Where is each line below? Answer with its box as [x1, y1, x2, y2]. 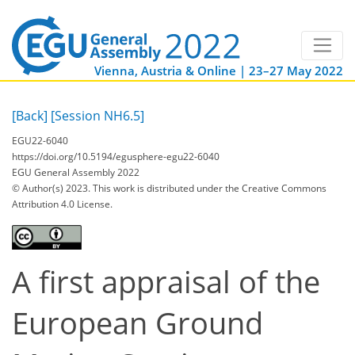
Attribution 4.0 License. [12, 197, 113, 211]
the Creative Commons [225, 181, 326, 195]
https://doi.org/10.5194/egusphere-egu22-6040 [12, 149, 219, 163]
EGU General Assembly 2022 [12, 165, 139, 179]
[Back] [12, 107, 48, 125]
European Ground [12, 302, 263, 343]
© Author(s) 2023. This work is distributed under [12, 181, 225, 195]
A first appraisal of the [12, 261, 320, 302]
